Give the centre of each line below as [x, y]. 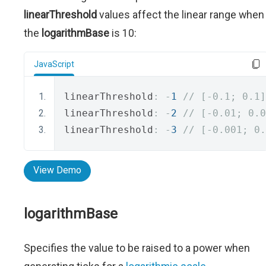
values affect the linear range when [180, 15]
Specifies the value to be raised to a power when [137, 248]
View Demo [57, 170]
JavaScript [54, 64]
